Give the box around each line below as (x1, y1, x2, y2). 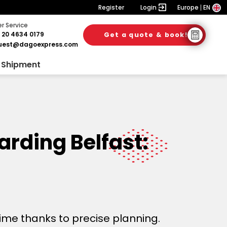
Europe (177, 3, 199, 12)
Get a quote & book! (103, 30, 187, 39)
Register (98, 3, 124, 12)
